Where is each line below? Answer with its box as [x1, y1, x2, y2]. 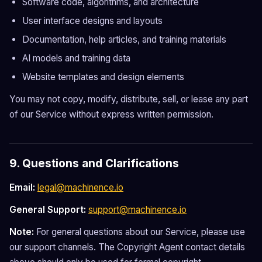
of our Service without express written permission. [9, 109, 213, 120]
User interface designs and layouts [22, 15, 163, 26]
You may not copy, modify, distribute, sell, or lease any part [9, 94, 248, 105]
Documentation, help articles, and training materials [22, 34, 226, 45]
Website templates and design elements [22, 71, 184, 82]
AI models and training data [22, 53, 130, 64]
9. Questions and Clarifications [9, 157, 179, 170]
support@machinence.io [88, 204, 187, 215]
